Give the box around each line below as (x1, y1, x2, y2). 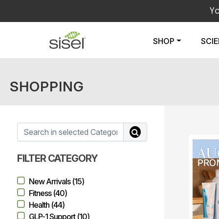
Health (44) (29, 200, 65, 210)
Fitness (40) (29, 188, 67, 198)
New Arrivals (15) (29, 176, 84, 186)
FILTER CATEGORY (17, 153, 98, 164)
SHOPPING (10, 78, 84, 95)
